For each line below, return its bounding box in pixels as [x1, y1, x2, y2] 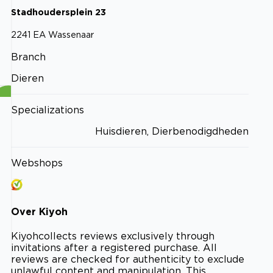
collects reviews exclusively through [38, 230, 214, 242]
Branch [11, 51, 46, 62]
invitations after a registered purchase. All [11, 242, 217, 253]
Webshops [11, 157, 63, 168]
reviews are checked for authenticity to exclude [11, 253, 244, 265]
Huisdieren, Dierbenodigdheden [95, 125, 249, 136]
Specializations [11, 104, 84, 115]
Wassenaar [48, 29, 94, 39]
